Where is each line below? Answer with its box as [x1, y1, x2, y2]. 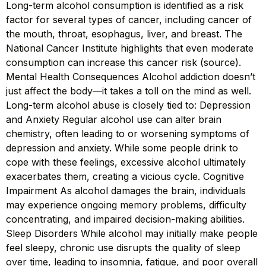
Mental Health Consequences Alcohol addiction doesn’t [6, 70, 255, 83]
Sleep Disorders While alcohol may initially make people [6, 227, 258, 239]
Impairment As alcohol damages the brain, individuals [6, 184, 246, 197]
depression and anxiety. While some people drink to [6, 141, 238, 154]
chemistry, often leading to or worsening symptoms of [6, 127, 249, 140]
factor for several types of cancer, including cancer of [6, 13, 252, 26]
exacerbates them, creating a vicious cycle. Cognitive [6, 170, 244, 182]
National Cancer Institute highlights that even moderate [6, 42, 254, 54]
